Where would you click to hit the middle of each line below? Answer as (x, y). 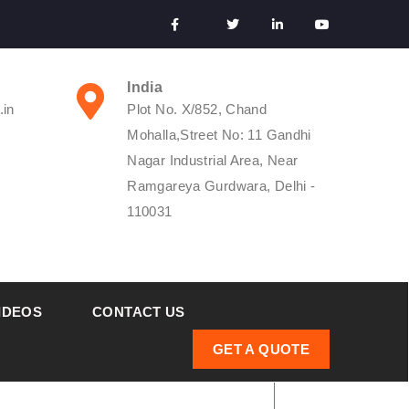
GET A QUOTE (261, 350)
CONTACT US (139, 312)
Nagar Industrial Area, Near (213, 160)
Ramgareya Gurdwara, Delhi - (221, 186)
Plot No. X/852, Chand (197, 109)
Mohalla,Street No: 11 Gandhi (219, 135)
